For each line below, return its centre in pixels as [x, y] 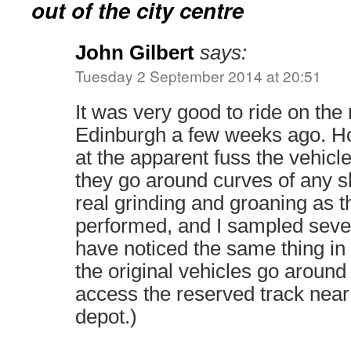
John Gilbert [135, 52]
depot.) [106, 317]
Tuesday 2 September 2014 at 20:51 [198, 76]
